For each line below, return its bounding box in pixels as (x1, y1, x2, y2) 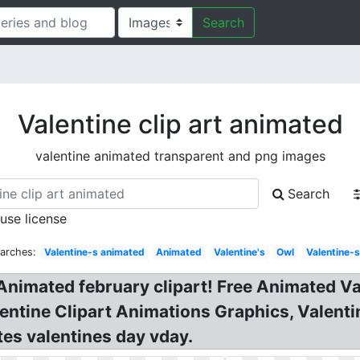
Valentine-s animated (43, 246, 145, 258)
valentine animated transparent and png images (35, 148, 325, 164)
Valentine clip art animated (17, 108, 343, 140)
